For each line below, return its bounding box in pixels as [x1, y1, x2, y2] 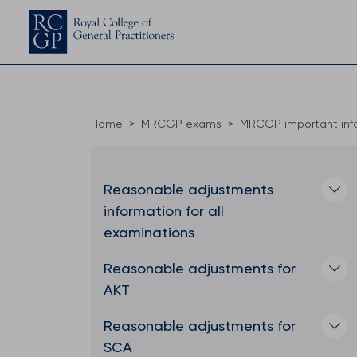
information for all [104, 202, 224, 219]
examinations [104, 224, 194, 241]
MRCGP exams [141, 117, 222, 130]
